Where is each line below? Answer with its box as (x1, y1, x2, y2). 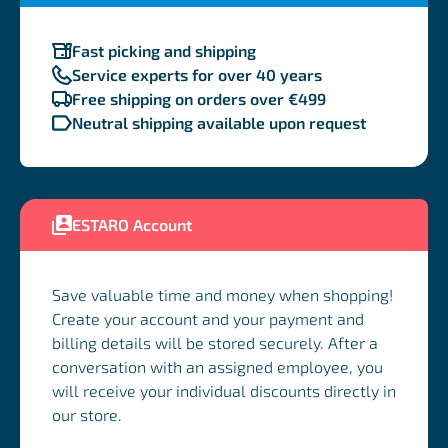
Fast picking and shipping (72, 40, 256, 60)
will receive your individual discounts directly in (52, 380, 396, 400)
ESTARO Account (72, 215, 192, 235)
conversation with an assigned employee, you (52, 356, 383, 376)
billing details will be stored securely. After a (52, 332, 378, 352)
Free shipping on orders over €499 (72, 88, 326, 108)
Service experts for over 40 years (72, 64, 322, 84)
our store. (52, 404, 122, 424)
